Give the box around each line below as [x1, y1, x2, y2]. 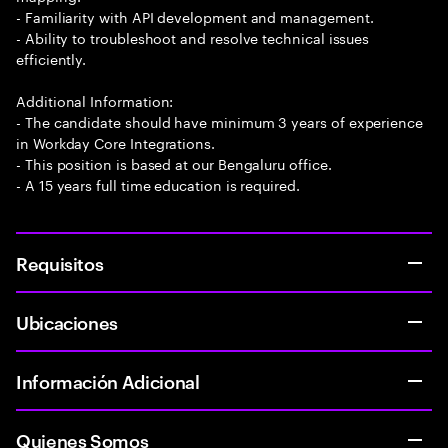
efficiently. [16, 47, 87, 69]
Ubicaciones [16, 309, 119, 334]
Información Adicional [16, 368, 200, 393]
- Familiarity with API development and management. [16, 5, 374, 27]
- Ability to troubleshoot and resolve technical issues [16, 26, 370, 48]
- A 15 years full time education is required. [16, 173, 300, 195]
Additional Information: [16, 89, 174, 111]
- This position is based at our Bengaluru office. [16, 152, 332, 174]
